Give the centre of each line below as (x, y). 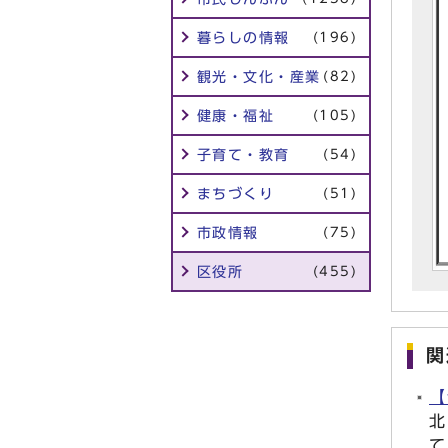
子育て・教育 (243, 154)
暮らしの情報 (243, 37)
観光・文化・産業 (259, 76)
